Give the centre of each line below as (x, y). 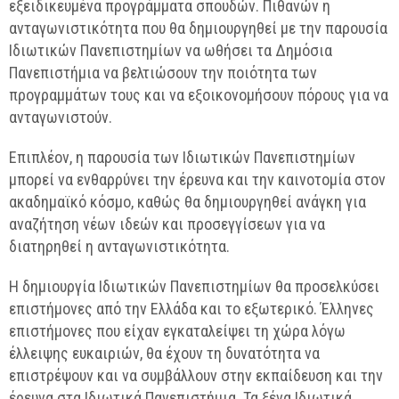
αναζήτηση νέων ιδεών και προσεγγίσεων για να (167, 224)
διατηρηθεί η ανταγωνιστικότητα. (119, 246)
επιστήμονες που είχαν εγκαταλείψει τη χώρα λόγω (177, 331)
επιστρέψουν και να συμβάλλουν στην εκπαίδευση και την (196, 375)
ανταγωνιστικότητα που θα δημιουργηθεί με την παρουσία (198, 28)
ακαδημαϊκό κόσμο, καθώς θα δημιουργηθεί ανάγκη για (187, 202)
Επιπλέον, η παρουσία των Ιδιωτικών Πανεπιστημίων (182, 157)
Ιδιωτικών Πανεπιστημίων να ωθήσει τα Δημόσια (171, 50)
